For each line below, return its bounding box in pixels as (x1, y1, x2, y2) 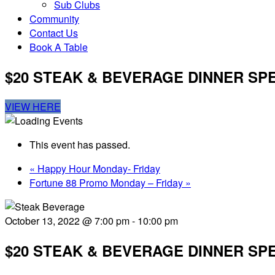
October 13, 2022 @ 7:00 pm (5, 213, 130, 228)
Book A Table (29, 40, 88, 54)
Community (29, 12, 79, 26)
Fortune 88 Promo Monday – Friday (29, 175, 185, 190)
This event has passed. (29, 137, 130, 152)
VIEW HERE (5, 99, 61, 114)
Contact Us (29, 26, 78, 40)
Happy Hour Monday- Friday (35, 161, 160, 176)
